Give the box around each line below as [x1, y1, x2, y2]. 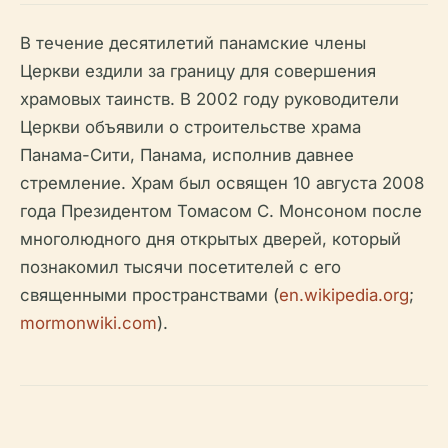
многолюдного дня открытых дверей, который [20, 229, 401, 249]
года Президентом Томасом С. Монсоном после [20, 201, 422, 221]
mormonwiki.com [20, 313, 157, 333]
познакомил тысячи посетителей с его [20, 257, 341, 277]
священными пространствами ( [20, 285, 279, 305]
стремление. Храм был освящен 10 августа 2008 [20, 173, 424, 193]
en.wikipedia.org [279, 285, 409, 305]
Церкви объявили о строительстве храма [20, 117, 361, 137]
